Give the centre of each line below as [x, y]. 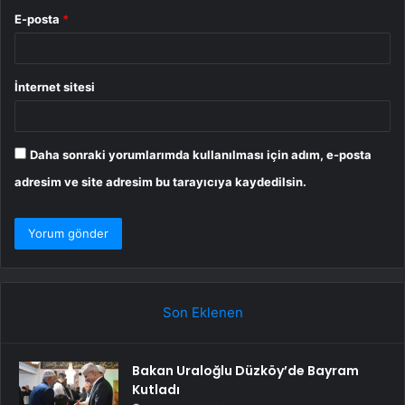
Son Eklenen [202, 312]
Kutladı [156, 389]
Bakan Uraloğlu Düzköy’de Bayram [245, 370]
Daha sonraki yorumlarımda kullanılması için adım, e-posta [201, 154]
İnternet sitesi [55, 86]
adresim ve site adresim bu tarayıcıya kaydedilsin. [160, 181]
